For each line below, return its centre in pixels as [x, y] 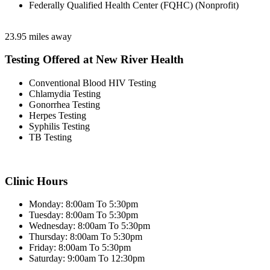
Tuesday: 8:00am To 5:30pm [83, 215]
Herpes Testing [58, 115]
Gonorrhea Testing [64, 105]
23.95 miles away [38, 36]
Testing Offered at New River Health [94, 60]
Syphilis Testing [59, 126]
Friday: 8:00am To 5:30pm [80, 248]
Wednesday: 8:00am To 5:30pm [89, 226]
